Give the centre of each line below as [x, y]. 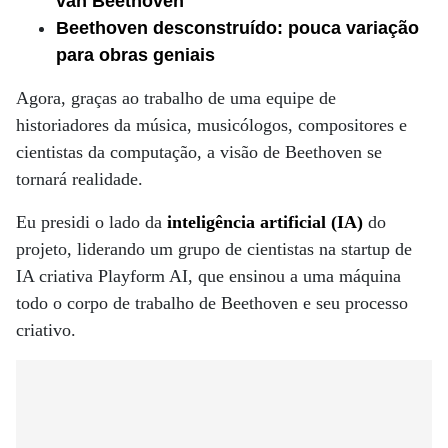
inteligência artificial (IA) [265, 222]
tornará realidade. [79, 179]
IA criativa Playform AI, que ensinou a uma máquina [208, 276]
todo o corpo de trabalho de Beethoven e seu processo [212, 303]
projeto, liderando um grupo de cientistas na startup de [214, 249]
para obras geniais [135, 55]
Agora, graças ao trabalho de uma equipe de [176, 98]
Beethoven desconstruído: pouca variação [237, 28]
